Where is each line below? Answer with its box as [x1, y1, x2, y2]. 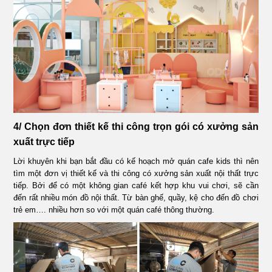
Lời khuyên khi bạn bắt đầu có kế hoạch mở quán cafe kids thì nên [13, 156, 259, 166]
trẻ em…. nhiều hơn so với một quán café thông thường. [13, 205, 215, 214]
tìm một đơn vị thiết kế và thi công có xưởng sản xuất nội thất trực [13, 168, 259, 178]
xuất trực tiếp [13, 136, 75, 147]
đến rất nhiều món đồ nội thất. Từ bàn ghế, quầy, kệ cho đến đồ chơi [13, 192, 259, 202]
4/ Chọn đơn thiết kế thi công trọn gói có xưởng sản [13, 121, 259, 132]
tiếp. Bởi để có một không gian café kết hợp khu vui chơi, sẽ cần [13, 180, 259, 190]
